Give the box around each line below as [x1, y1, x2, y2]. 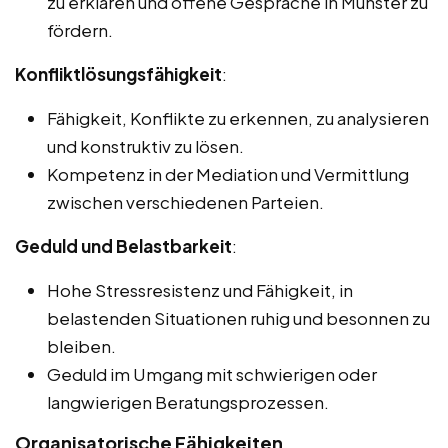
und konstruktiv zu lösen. [47, 135, 244, 158]
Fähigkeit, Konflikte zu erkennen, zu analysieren [47, 107, 429, 130]
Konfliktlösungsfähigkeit [15, 63, 222, 86]
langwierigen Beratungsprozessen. [47, 391, 329, 414]
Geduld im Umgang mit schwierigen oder [47, 363, 377, 386]
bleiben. [47, 335, 116, 358]
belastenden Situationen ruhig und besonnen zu [47, 307, 430, 330]
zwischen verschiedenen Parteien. [47, 191, 324, 214]
